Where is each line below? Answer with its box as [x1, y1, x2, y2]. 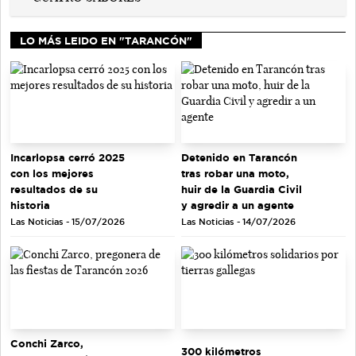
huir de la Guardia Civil [181, 184, 302, 195]
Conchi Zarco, [10, 337, 83, 349]
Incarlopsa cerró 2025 [10, 152, 125, 164]
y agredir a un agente [181, 199, 294, 211]
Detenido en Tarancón [181, 152, 297, 164]
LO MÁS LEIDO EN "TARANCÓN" [20, 34, 192, 46]
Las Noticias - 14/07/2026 [181, 217, 296, 227]
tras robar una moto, [181, 168, 289, 180]
